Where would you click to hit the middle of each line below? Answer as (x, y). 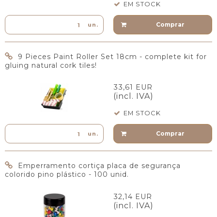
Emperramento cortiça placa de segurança (99, 166)
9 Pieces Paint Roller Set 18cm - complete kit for (112, 56)
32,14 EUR (133, 196)
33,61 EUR (133, 87)
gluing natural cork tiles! (51, 65)
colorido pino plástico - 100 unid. (67, 175)
